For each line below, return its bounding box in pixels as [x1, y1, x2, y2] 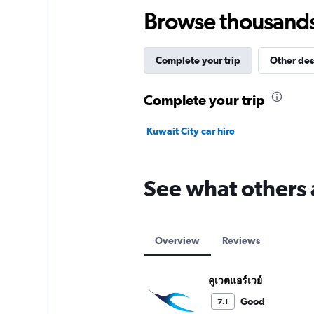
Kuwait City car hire [146, 125, 235, 137]
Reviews [221, 235, 260, 247]
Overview [154, 235, 200, 247]
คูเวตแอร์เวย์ [207, 275, 262, 287]
